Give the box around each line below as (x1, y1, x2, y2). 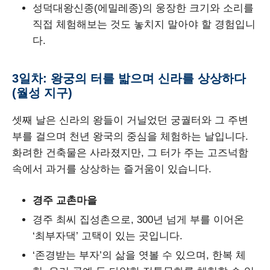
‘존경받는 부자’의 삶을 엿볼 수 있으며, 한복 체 (33, 250, 246, 262)
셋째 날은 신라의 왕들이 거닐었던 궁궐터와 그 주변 (12, 114, 248, 126)
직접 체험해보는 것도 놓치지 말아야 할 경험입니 (33, 18, 256, 30)
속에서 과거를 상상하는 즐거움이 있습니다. (12, 163, 212, 175)
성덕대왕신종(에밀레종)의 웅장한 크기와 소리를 (33, 2, 254, 14)
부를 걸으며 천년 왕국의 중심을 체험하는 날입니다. (12, 130, 248, 142)
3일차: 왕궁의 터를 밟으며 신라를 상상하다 (12, 71, 246, 85)
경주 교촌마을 (33, 195, 97, 207)
